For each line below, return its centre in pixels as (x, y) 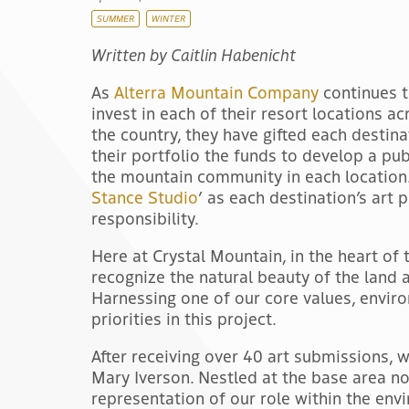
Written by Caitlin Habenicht (194, 54)
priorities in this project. (184, 318)
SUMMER (115, 18)
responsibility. (145, 217)
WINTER (168, 18)
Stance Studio (145, 196)
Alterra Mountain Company (216, 91)
